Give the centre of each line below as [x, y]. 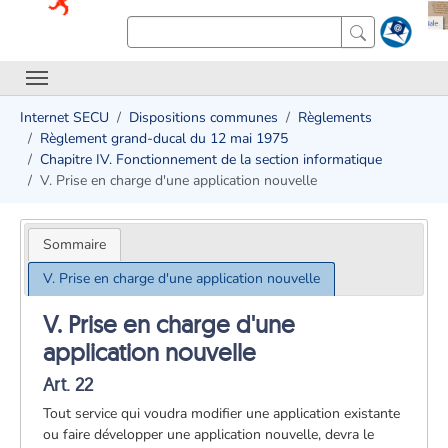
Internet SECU [64, 117]
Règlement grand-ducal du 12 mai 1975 [164, 138]
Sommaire [74, 244]
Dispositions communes [203, 117]
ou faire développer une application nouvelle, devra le [209, 434]
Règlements [335, 117]
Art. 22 [68, 384]
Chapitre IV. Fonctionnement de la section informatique [211, 159]
